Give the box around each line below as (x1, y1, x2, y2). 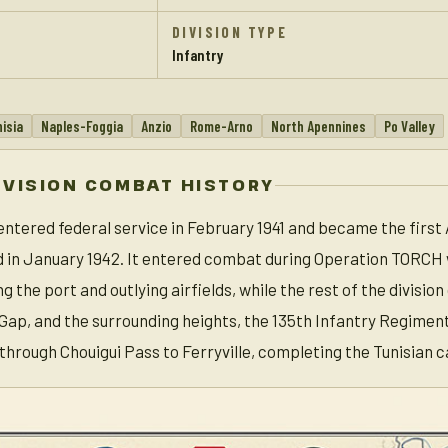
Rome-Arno (190, 117, 253, 135)
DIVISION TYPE (172, 23, 288, 41)
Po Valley (384, 117, 435, 135)
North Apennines (271, 117, 366, 135)
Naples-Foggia (41, 117, 123, 135)
